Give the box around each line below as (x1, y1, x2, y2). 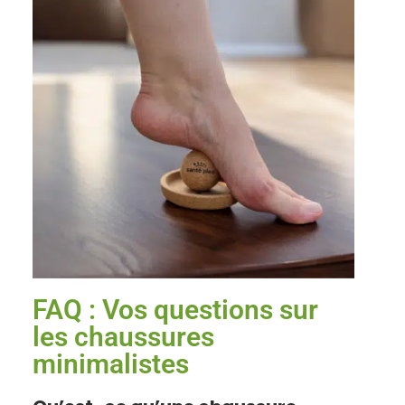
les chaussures (33, 321, 215, 353)
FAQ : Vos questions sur (33, 294, 319, 326)
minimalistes (33, 348, 190, 381)
